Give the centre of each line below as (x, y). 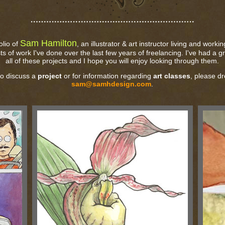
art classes (172, 76)
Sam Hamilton (48, 43)
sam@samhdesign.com (111, 84)
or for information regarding (108, 76)
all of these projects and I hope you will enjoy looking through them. (113, 61)
